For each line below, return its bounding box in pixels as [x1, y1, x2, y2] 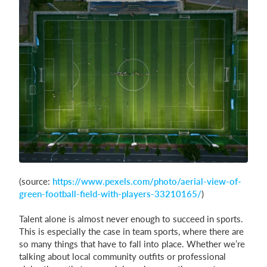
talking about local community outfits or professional [19, 251, 226, 262]
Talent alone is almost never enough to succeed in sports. [19, 213, 243, 224]
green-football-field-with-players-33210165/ [19, 188, 201, 199]
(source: [19, 176, 52, 187]
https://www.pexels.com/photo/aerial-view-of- [52, 176, 241, 187]
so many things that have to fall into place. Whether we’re [19, 238, 245, 249]
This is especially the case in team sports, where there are [19, 226, 244, 237]
